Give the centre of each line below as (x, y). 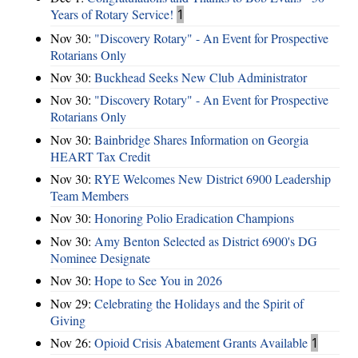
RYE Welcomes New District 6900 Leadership (213, 179)
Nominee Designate (100, 257)
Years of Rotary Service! (112, 14)
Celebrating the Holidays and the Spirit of (199, 303)
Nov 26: (72, 342)
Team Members (89, 196)
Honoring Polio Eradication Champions (194, 218)
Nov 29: (72, 303)
